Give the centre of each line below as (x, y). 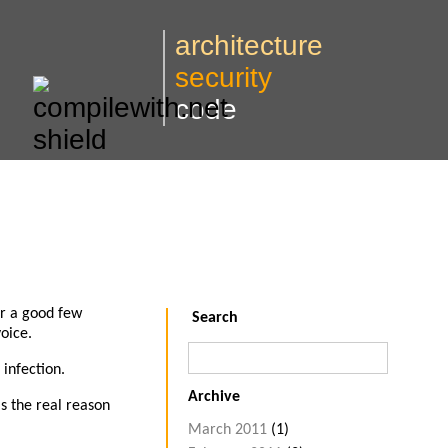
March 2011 (227, 430)
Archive (214, 396)
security (223, 77)
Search (213, 318)
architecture (249, 45)
